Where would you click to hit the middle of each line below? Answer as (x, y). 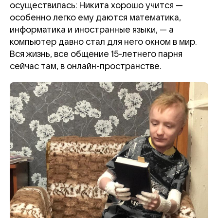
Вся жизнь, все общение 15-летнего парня (96, 54)
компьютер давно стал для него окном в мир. (103, 42)
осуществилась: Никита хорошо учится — (96, 6)
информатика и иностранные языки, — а (92, 30)
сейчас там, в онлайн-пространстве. (86, 66)
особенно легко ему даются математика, (95, 18)
